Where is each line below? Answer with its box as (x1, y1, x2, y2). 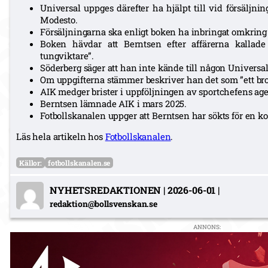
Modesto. (40, 13, 78, 26)
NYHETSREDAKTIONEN (50, 183, 162, 196)
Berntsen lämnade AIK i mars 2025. (40, 97, 187, 109)
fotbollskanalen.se (47, 157, 111, 167)
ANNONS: (193, 223, 221, 231)
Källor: (19, 157, 42, 167)
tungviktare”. (40, 49, 95, 62)
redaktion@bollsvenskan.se (50, 197, 157, 209)
